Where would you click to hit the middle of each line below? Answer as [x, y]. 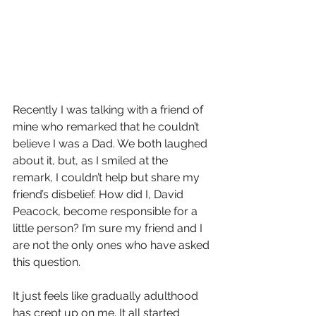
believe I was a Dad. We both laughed [111, 144]
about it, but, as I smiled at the [92, 161]
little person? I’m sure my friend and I [109, 229]
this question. [47, 262]
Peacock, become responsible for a [107, 212]
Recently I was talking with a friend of [109, 110]
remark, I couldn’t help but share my [108, 178]
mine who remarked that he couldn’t [107, 127]
